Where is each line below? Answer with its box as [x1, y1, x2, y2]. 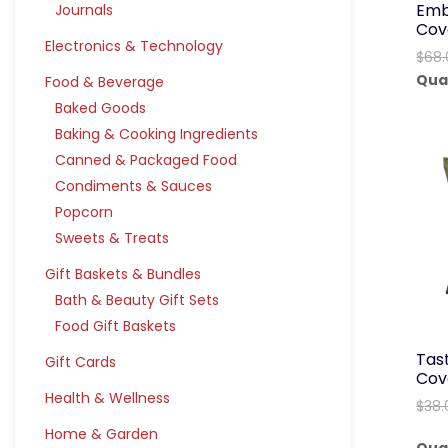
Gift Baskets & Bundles [45, 264, 201, 284]
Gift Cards [45, 352, 116, 372]
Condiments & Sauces [55, 176, 212, 196]
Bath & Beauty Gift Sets [55, 290, 219, 310]
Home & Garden [45, 424, 158, 444]
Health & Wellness [45, 388, 170, 408]
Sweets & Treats [55, 228, 169, 248]
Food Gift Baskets [55, 316, 176, 336]
